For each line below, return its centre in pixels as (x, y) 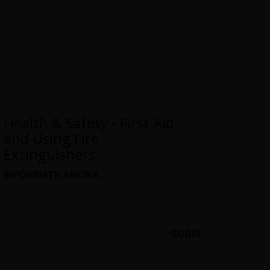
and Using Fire (51, 138)
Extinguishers (49, 154)
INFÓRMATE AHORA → (57, 175)
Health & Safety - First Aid (89, 122)
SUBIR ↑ (190, 234)
